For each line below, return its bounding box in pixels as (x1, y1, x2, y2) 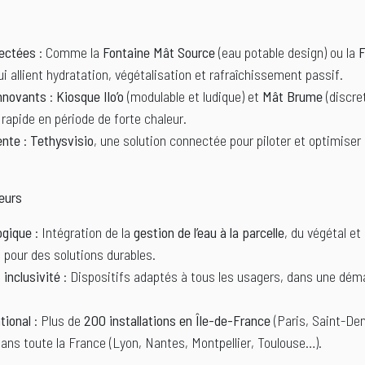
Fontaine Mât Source (103, 43, 215, 62)
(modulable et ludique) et (124, 87, 262, 106)
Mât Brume (262, 87, 323, 106)
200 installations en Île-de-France (84, 311, 270, 330)
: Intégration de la (32, 223, 134, 242)
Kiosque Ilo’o (56, 87, 124, 106)
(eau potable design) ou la (215, 43, 358, 62)
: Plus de (31, 311, 84, 330)
